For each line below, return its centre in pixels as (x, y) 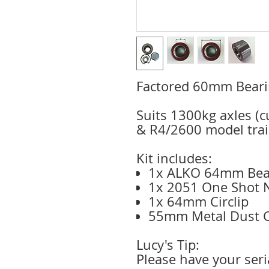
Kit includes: (174, 158)
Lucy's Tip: (168, 244)
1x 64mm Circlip (198, 201)
